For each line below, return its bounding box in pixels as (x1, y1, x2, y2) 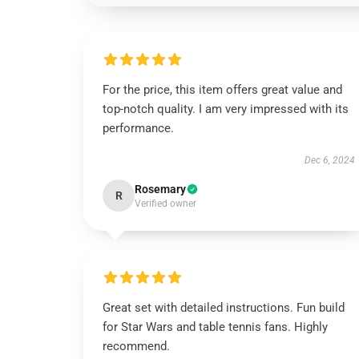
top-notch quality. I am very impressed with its (103, 102, 349, 116)
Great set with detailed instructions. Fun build (103, 301, 345, 315)
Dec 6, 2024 (304, 155, 355, 166)
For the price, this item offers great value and (103, 83, 342, 97)
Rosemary (135, 183, 186, 196)
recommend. (103, 339, 170, 353)
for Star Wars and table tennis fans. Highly (103, 320, 328, 334)
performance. (103, 121, 174, 135)
